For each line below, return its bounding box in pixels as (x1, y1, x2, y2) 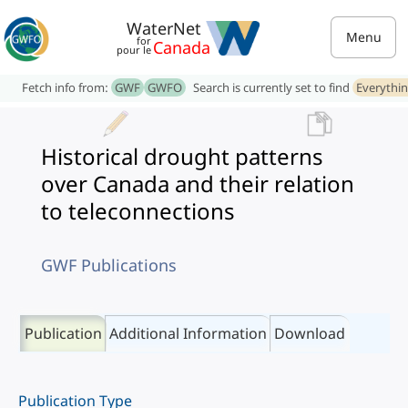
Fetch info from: (22, 79, 111, 96)
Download (274, 323, 345, 343)
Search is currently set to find (193, 79, 352, 96)
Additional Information (109, 323, 267, 343)
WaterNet (127, 17, 201, 39)
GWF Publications (41, 254, 177, 276)
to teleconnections (41, 196, 235, 226)
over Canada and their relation (41, 168, 354, 199)
